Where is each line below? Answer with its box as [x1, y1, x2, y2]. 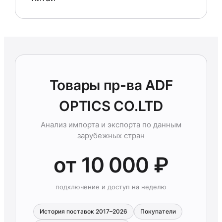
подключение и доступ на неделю [55, 183, 166, 191]
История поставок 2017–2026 [40, 208, 127, 215]
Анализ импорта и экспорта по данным [41, 120, 181, 129]
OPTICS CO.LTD [59, 98, 163, 114]
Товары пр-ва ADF [49, 77, 173, 94]
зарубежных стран [77, 131, 145, 140]
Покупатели [140, 208, 176, 215]
